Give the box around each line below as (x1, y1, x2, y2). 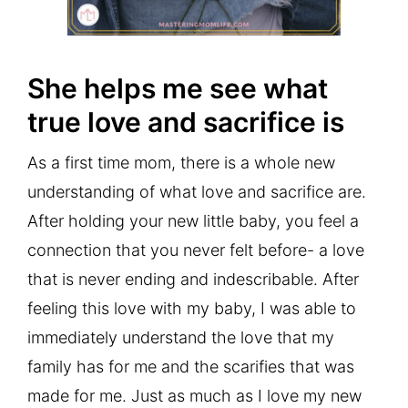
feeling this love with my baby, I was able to (27, 298, 356, 318)
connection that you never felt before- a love (27, 240, 364, 260)
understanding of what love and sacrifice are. (27, 181, 366, 201)
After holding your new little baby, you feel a (27, 210, 359, 230)
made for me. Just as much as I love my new (27, 385, 362, 405)
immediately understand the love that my (27, 327, 334, 347)
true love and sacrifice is (27, 105, 344, 138)
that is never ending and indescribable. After (27, 269, 359, 289)
